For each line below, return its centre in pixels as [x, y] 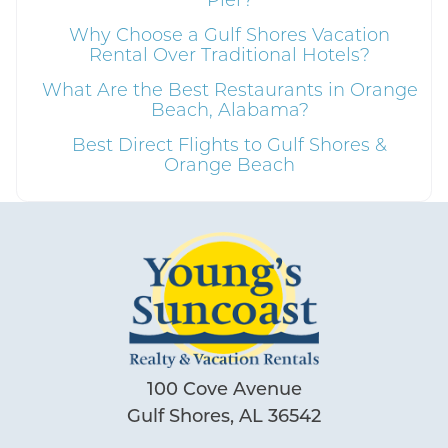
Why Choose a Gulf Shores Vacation [230, 34]
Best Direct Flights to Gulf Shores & [230, 144]
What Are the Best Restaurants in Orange [229, 89]
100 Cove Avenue [224, 387]
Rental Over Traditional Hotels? [230, 54]
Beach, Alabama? [229, 109]
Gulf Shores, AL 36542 [224, 414]
